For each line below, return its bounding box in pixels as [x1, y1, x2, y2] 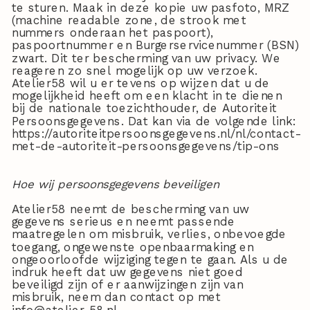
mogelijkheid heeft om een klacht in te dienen [11, 89, 282, 103]
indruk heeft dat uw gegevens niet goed [11, 265, 244, 280]
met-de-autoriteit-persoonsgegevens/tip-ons [11, 139, 280, 154]
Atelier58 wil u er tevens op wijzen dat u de [11, 76, 271, 91]
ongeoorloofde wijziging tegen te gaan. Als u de [11, 253, 289, 266]
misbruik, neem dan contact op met [11, 291, 221, 304]
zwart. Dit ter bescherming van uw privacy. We [11, 51, 282, 65]
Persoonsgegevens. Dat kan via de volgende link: [11, 114, 296, 128]
